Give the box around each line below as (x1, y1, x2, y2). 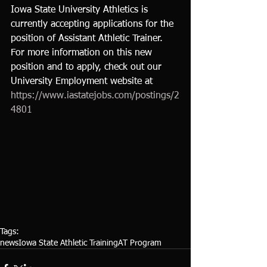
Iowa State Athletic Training (18, 238, 118, 247)
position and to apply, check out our (11, 63, 164, 72)
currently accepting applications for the (11, 20, 176, 29)
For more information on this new (11, 48, 155, 58)
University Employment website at (11, 77, 156, 86)
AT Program (118, 238, 162, 247)
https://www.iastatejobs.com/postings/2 (11, 91, 179, 101)
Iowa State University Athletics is (11, 5, 151, 15)
